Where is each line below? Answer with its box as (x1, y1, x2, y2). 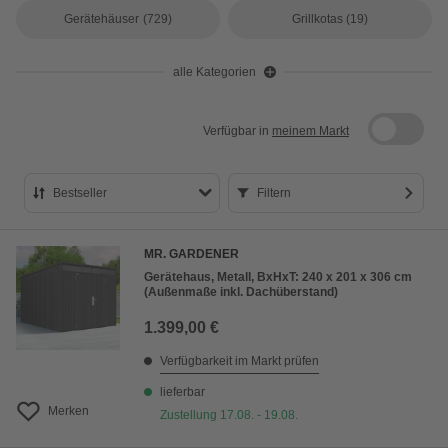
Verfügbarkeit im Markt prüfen (160, 354, 319, 368)
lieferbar (160, 385, 205, 399)
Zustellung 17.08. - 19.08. (160, 408, 298, 422)
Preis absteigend (65, 297, 185, 314)
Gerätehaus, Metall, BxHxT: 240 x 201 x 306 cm (144, 270, 412, 284)
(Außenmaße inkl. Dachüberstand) (144, 285, 338, 299)
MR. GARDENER (144, 247, 239, 261)
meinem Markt (272, 124, 349, 138)
